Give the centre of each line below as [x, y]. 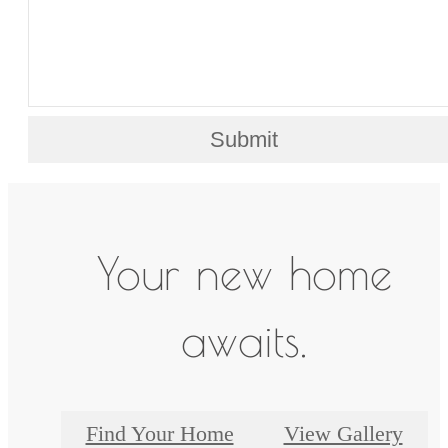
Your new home [244, 273]
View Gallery [343, 433]
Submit [244, 139]
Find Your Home [159, 433]
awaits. [244, 340]
